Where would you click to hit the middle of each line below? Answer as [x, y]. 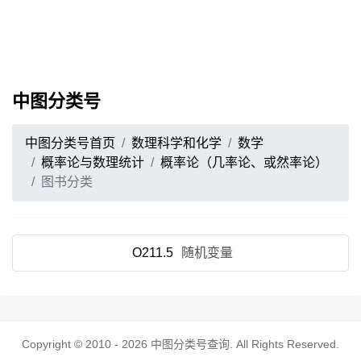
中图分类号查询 [190, 344]
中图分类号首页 [70, 143]
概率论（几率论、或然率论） [244, 162]
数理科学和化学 [176, 143]
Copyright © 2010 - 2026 [86, 344]
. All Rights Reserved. [284, 344]
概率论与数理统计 [93, 162]
